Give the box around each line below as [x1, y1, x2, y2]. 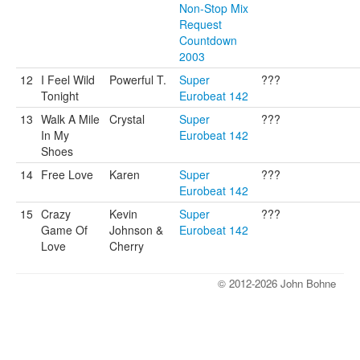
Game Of [41, 222, 88, 238]
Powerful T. [109, 72, 166, 88]
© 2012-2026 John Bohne [218, 276, 336, 291]
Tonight [41, 88, 79, 104]
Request [179, 16, 222, 32]
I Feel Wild [41, 72, 95, 88]
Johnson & [109, 222, 163, 238]
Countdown [179, 32, 237, 48]
